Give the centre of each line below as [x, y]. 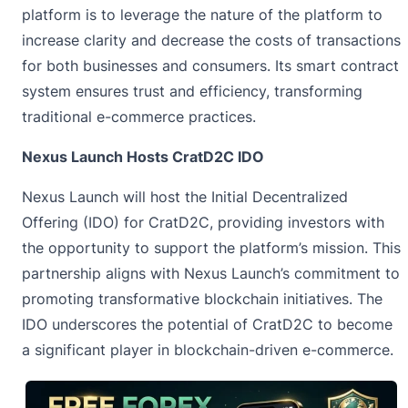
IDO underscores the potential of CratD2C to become [207, 324]
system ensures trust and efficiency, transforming [192, 91]
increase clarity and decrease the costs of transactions [211, 40]
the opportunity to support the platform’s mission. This [211, 247]
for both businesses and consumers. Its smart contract [210, 65]
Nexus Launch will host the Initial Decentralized [185, 196]
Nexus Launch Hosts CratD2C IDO [145, 156]
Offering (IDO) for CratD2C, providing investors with [203, 222]
